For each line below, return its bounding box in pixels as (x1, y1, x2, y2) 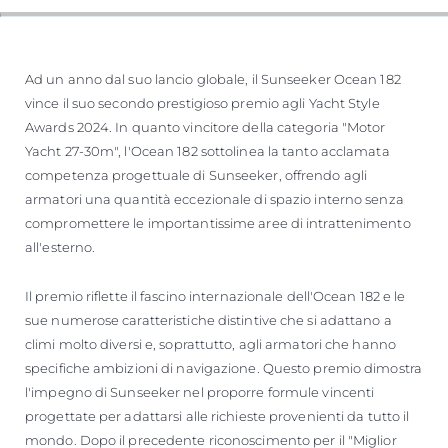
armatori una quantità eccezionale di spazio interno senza (25, 190, 404, 207)
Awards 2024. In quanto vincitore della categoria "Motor (25, 118, 386, 135)
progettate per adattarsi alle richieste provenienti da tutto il (25, 407, 410, 424)
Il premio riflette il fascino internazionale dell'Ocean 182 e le (25, 287, 406, 304)
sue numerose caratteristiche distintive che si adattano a (25, 311, 392, 328)
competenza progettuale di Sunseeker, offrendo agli (25, 166, 368, 183)
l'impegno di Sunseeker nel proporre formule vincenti (25, 383, 375, 400)
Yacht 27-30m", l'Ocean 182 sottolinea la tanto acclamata (25, 142, 390, 159)
